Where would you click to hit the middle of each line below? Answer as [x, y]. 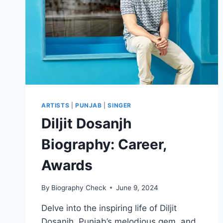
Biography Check [79, 187]
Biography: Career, [104, 145]
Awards [67, 166]
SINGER [119, 106]
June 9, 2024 [137, 187]
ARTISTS [56, 106]
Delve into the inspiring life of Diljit [109, 208]
